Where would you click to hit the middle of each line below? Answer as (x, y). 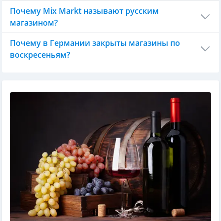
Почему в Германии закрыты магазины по (95, 43)
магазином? (34, 22)
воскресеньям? (40, 55)
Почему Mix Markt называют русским (84, 11)
